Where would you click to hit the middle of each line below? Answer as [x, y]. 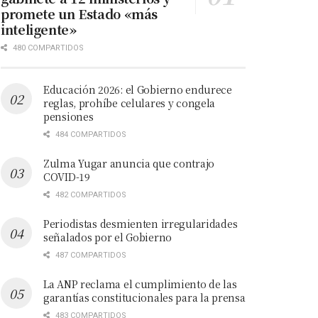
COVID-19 [67, 176]
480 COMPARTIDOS [47, 48]
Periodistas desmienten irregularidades [141, 223]
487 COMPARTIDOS [90, 255]
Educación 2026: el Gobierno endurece [138, 89]
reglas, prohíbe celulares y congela [130, 103]
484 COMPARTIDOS [90, 134]
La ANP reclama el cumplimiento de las [140, 284]
